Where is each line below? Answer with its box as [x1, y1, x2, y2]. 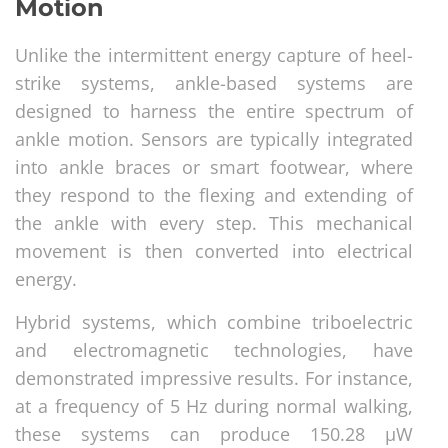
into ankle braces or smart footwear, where [15, 154, 413, 179]
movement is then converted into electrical [15, 238, 413, 263]
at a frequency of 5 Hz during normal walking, [15, 393, 413, 418]
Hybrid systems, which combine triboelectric [15, 309, 413, 334]
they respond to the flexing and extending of [15, 182, 413, 207]
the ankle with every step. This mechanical [15, 210, 413, 235]
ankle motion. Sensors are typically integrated [15, 126, 413, 151]
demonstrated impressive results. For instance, [15, 365, 413, 390]
